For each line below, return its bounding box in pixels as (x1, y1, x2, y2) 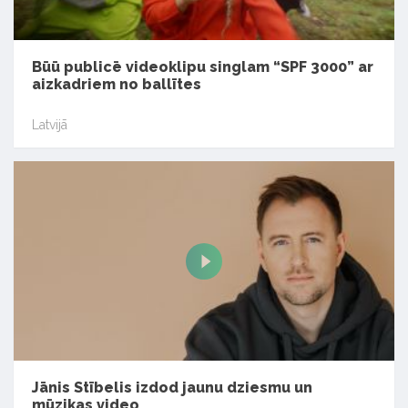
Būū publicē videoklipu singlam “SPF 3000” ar (32, 58, 373, 76)
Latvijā (32, 117, 67, 133)
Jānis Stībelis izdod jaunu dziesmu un (32, 379, 312, 397)
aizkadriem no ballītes (32, 76, 201, 94)
